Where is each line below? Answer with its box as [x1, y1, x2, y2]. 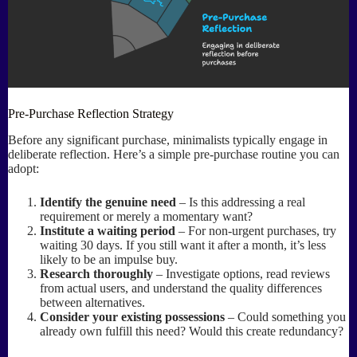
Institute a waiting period [40, 224, 175, 238]
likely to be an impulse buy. [40, 253, 178, 267]
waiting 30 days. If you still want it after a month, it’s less [40, 238, 326, 253]
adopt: [8, 162, 39, 176]
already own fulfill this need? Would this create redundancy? [40, 324, 343, 339]
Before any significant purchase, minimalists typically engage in [8, 133, 328, 147]
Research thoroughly [40, 267, 153, 281]
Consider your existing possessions [40, 310, 225, 324]
